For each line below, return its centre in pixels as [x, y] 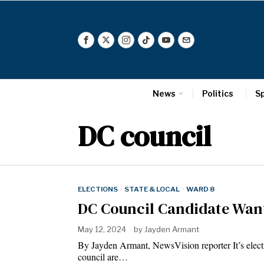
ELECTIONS [98, 189]
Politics [217, 93]
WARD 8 [200, 189]
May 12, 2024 [102, 229]
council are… [103, 257]
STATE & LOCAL [152, 189]
